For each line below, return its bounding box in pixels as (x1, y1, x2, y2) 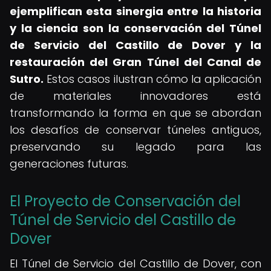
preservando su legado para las (10, 139, 261, 154)
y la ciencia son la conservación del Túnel (10, 21, 261, 36)
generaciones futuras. (10, 156, 128, 171)
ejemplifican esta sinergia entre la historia (10, 4, 261, 19)
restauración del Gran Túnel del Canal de (10, 54, 261, 70)
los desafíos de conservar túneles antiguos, (10, 122, 261, 137)
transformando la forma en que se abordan (10, 105, 261, 120)
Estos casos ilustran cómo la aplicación (44, 71, 261, 87)
